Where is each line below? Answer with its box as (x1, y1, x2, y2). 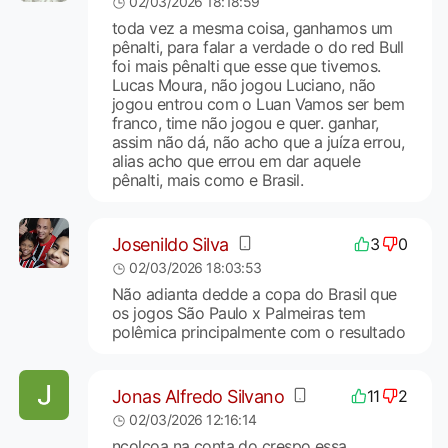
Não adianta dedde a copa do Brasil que (111, 284, 397, 305)
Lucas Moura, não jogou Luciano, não (111, 75, 376, 96)
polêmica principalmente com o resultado (111, 322, 406, 343)
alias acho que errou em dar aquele (111, 151, 360, 172)
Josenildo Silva (111, 233, 229, 255)
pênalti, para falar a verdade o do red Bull (111, 37, 404, 58)
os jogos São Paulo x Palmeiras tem (111, 303, 365, 324)
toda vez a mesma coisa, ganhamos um (111, 18, 393, 39)
